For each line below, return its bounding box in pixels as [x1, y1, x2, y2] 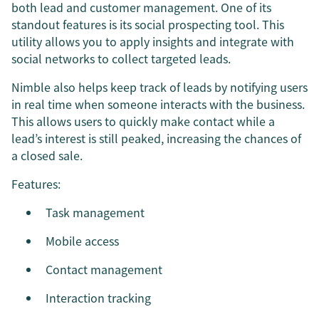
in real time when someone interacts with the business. [11, 95, 305, 113]
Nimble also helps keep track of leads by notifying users [11, 78, 308, 95]
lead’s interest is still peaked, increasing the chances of [11, 129, 301, 147]
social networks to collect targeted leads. [11, 49, 231, 67]
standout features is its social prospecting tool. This [11, 15, 284, 33]
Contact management [46, 260, 162, 278]
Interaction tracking [46, 288, 151, 306]
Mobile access [46, 231, 119, 249]
